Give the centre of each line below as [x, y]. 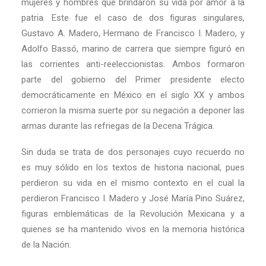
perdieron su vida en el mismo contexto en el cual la [133, 183]
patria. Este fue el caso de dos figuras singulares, [133, 18]
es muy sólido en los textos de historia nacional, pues [133, 167]
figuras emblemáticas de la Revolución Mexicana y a [133, 214]
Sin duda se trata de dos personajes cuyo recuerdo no [133, 152]
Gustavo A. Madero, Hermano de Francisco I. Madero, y [133, 33]
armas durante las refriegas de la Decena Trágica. [118, 126]
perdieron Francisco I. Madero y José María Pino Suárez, [133, 198]
